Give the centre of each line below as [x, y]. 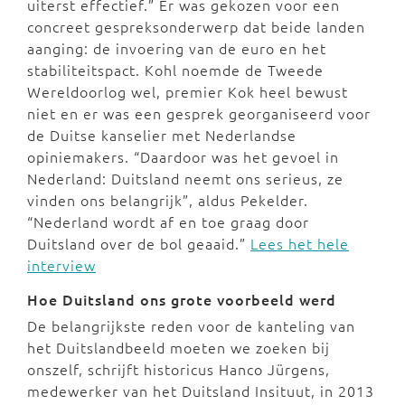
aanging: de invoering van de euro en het [177, 48]
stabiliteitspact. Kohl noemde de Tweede [175, 70]
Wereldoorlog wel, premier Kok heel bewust [188, 92]
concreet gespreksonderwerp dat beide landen [196, 27]
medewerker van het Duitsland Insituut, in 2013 [201, 391]
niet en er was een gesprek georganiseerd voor [199, 113]
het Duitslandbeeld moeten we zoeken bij [179, 348]
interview [61, 265]
